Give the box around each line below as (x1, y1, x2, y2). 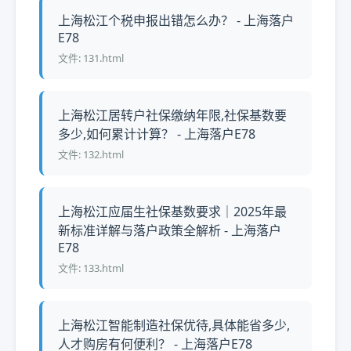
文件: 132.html (58, 147, 124, 161)
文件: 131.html (58, 51, 124, 65)
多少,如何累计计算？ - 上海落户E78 (58, 125, 255, 143)
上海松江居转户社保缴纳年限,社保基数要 (58, 107, 287, 124)
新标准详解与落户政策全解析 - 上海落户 (58, 222, 281, 239)
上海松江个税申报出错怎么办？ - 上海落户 (58, 12, 294, 29)
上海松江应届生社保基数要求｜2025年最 (58, 203, 287, 220)
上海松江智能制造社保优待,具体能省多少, (58, 317, 290, 334)
